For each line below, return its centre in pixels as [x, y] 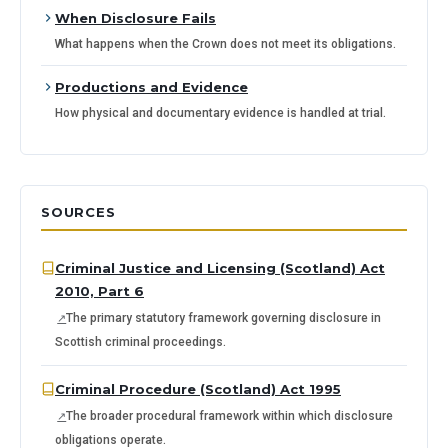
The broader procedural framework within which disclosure [230, 416]
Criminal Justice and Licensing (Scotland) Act [220, 268]
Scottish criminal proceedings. [140, 342]
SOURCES [78, 212]
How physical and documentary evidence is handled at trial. [220, 113]
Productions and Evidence [151, 87]
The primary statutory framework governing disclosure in [224, 318]
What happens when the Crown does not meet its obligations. [225, 44]
